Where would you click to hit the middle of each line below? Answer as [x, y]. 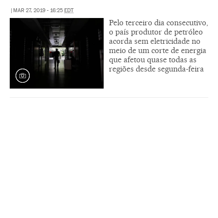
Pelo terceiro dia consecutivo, [159, 22]
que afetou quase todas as [153, 59]
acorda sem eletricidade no [155, 41]
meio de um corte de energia [158, 50]
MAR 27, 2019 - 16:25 [39, 10]
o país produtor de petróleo [156, 32]
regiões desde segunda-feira [156, 69]
